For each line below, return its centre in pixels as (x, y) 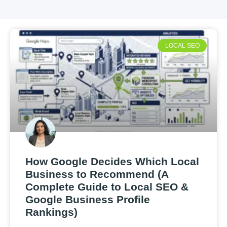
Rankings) (51, 212)
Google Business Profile (88, 199)
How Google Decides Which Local (112, 161)
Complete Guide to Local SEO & (107, 187)
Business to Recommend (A (97, 174)
